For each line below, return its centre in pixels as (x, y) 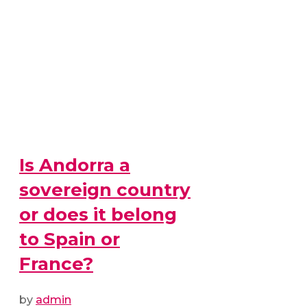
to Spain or (70, 239)
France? (56, 263)
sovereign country (105, 189)
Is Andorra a (75, 165)
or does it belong (98, 214)
